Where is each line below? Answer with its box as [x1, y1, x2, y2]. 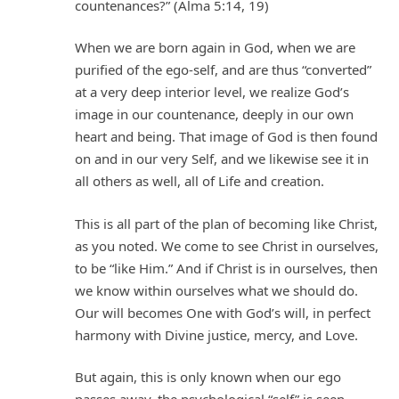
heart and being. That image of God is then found [75, 127, 378, 146]
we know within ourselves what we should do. [75, 281, 358, 299]
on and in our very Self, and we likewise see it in [75, 150, 369, 168]
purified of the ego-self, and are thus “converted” [75, 61, 371, 79]
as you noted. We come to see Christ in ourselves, [75, 236, 379, 255]
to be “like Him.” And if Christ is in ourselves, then [75, 258, 378, 277]
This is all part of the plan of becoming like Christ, [75, 214, 378, 232]
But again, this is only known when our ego [75, 368, 341, 387]
